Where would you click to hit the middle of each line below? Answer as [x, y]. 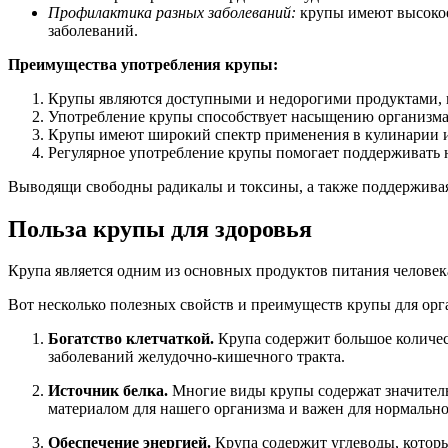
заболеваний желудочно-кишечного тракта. [196, 357]
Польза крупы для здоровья [160, 228]
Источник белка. [108, 391]
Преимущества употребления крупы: [143, 64]
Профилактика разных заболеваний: [172, 12]
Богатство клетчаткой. [131, 339]
